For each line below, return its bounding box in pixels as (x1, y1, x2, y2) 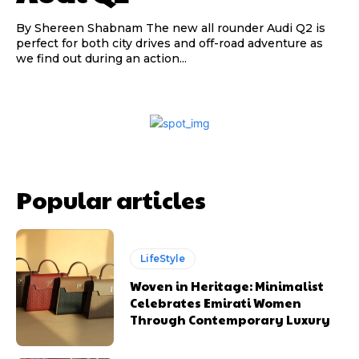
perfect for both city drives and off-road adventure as (16, 35, 323, 50)
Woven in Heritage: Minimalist (130, 276, 325, 294)
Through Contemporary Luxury (130, 310, 331, 328)
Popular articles (16, 182, 206, 216)
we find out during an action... (16, 50, 187, 66)
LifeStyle (140, 252, 186, 264)
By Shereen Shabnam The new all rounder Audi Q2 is (16, 20, 146, 35)
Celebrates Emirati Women (130, 293, 302, 311)
